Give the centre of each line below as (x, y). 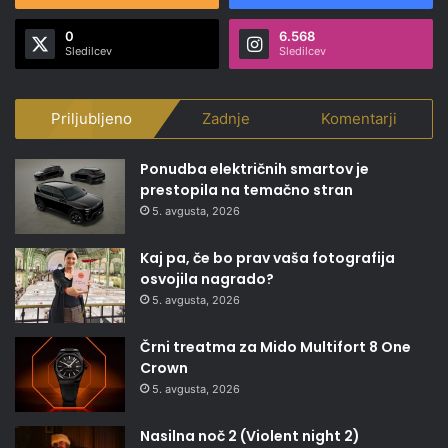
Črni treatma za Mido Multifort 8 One (275, 347)
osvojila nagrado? (207, 279)
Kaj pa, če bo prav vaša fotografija (267, 258)
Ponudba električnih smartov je (254, 169)
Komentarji (358, 119)
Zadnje (226, 119)
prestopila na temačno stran (246, 190)
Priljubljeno (92, 119)
